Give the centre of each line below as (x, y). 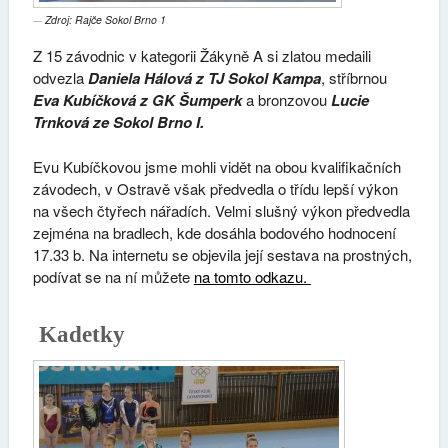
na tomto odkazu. (252, 276)
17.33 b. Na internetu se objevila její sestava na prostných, (222, 254)
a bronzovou (286, 100)
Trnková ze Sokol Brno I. (118, 122)
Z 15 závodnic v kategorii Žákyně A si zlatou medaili (201, 56)
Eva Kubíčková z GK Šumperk (137, 100)
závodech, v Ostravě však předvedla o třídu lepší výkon (215, 188)
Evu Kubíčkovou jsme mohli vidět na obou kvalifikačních (216, 166)
